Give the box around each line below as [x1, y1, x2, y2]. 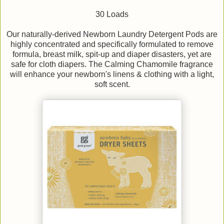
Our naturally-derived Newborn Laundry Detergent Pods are [6, 30, 217, 39]
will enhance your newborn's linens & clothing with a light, [10, 70, 214, 79]
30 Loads [95, 10, 128, 19]
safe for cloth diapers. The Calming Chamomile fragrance [11, 60, 213, 69]
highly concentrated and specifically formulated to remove [10, 40, 213, 49]
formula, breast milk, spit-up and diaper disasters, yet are [12, 50, 211, 59]
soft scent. [94, 80, 130, 89]
